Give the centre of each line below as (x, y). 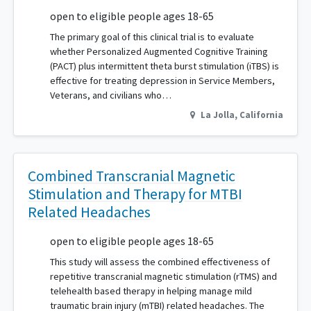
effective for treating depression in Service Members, (162, 81)
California (261, 115)
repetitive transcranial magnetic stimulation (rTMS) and (163, 277)
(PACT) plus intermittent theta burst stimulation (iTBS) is (165, 66)
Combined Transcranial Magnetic (132, 176)
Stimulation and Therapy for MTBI (135, 194)
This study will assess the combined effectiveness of (160, 262)
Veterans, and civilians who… (111, 95)
